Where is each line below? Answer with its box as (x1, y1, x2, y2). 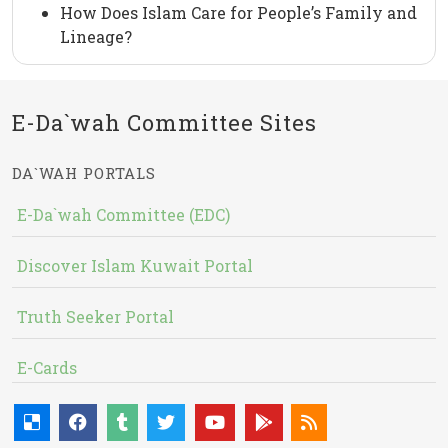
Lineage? (60, 26, 132, 48)
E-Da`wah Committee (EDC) (17, 204, 230, 226)
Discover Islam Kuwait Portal (17, 255, 253, 277)
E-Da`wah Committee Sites (12, 108, 317, 138)
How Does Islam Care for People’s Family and (60, 2, 417, 24)
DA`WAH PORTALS (12, 163, 156, 184)
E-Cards (17, 357, 77, 379)
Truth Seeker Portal (17, 306, 174, 328)
